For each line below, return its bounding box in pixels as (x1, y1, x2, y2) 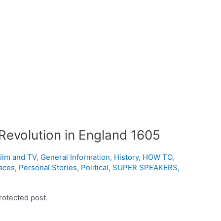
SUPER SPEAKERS (112, 162, 178, 172)
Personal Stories (19, 162, 77, 172)
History (114, 152, 139, 162)
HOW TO (143, 152, 173, 162)
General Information (40, 152, 110, 162)
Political (81, 162, 109, 172)
